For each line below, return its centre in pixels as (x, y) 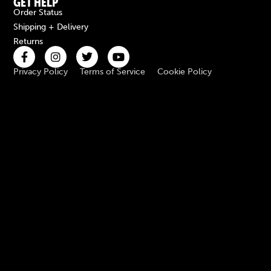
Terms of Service (113, 72)
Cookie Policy (185, 72)
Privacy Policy (41, 72)
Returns (28, 41)
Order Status (38, 12)
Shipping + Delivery (51, 27)
